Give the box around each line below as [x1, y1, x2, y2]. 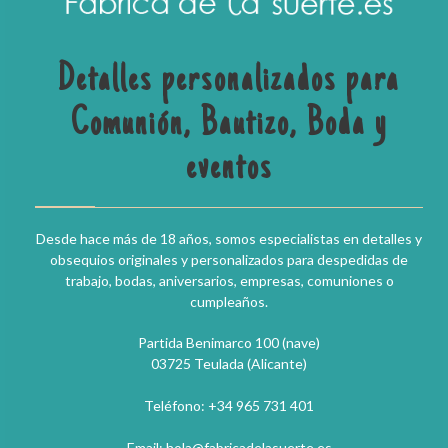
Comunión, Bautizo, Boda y [70, 105, 388, 146]
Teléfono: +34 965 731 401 [144, 396, 314, 414]
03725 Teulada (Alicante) [151, 354, 307, 372]
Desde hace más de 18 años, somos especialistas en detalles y [36, 229, 422, 247]
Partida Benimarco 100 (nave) [138, 333, 320, 351]
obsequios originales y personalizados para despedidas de [50, 250, 408, 268]
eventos [185, 149, 273, 190]
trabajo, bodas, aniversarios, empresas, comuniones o [64, 271, 394, 289]
